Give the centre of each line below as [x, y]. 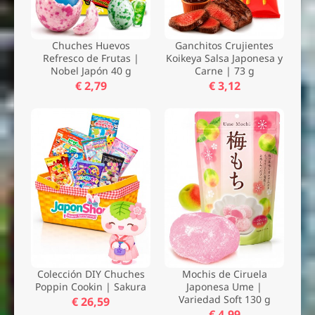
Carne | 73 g [224, 71]
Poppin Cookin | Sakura [91, 286]
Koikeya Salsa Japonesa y [224, 58]
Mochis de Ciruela [224, 274]
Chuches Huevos [91, 46]
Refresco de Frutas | [91, 58]
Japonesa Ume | [224, 286]
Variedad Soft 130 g [224, 299]
